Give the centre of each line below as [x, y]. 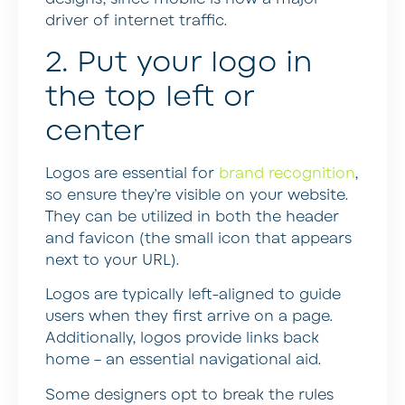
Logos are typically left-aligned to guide [193, 295]
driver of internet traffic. [136, 21]
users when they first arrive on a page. [189, 317]
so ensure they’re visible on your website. [197, 195]
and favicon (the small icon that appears [198, 238]
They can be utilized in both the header [192, 217]
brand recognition [287, 173]
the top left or [150, 96]
